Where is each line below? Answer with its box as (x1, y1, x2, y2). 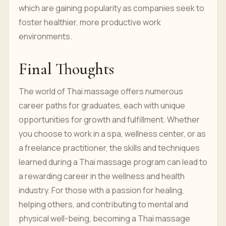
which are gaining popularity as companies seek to (19, 3, 204, 14)
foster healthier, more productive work (19, 17, 161, 28)
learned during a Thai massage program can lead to (19, 156, 207, 167)
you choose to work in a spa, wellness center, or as (19, 128, 206, 139)
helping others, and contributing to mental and (19, 199, 188, 210)
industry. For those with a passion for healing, (19, 185, 184, 196)
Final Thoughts (19, 59, 114, 79)
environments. (19, 31, 72, 42)
